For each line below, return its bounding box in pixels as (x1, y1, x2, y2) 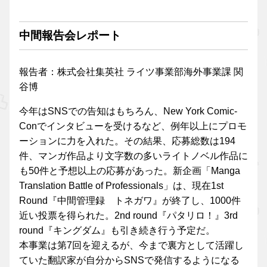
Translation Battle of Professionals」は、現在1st (19, 180, 223, 191)
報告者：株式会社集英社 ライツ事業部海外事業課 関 (19, 66, 243, 77)
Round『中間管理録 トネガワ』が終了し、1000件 (19, 195, 241, 206)
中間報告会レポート (19, 29, 121, 42)
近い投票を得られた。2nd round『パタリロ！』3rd (19, 210, 238, 221)
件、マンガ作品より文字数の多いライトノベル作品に (19, 150, 248, 161)
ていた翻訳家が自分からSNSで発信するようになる (19, 254, 240, 265)
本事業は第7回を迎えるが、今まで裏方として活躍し (19, 240, 244, 250)
